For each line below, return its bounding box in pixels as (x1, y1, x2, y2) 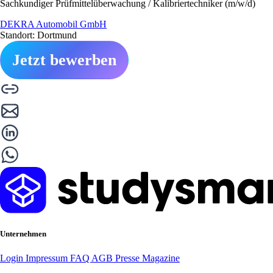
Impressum (26, 252, 70, 263)
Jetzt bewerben (12, 51, 116, 69)
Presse (115, 252, 142, 263)
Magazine (142, 252, 180, 263)
